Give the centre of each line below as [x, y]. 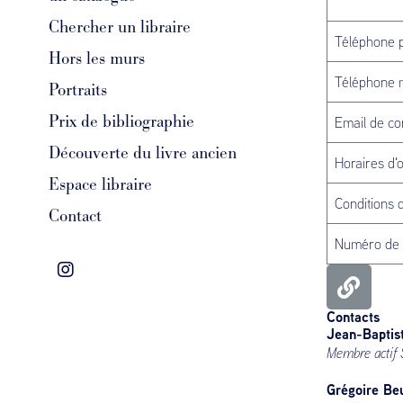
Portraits [77, 90]
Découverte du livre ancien [142, 153]
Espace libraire [100, 184]
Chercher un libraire [119, 27]
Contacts [353, 317]
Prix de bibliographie [121, 121]
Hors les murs [96, 58]
